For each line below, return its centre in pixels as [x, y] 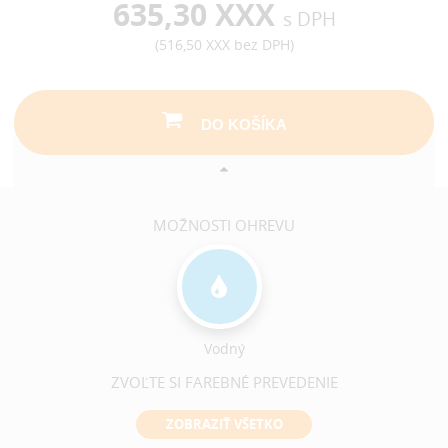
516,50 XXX [194, 45]
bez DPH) [261, 45]
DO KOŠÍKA [243, 124]
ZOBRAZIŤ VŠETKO [224, 424]
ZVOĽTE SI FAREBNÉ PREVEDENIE [224, 381]
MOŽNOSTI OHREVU [224, 225]
